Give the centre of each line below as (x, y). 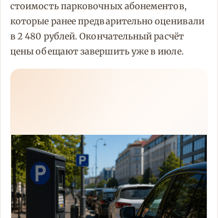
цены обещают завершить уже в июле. (97, 52)
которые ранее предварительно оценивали (108, 21)
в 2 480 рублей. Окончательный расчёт (97, 36)
